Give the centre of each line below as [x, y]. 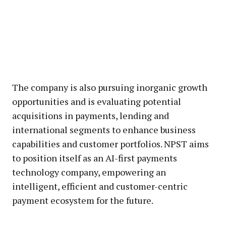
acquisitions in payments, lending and [91, 116]
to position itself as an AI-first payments [95, 158]
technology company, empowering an [89, 172]
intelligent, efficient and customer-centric [100, 186]
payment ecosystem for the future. [83, 201]
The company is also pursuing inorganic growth [110, 88]
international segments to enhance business [104, 130]
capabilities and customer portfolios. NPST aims [110, 144]
